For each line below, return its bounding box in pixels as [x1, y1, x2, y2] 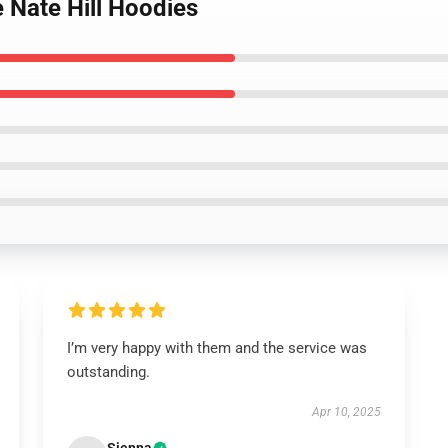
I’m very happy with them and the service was [66, 339, 367, 357]
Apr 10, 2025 [312, 405, 382, 419]
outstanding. [66, 363, 150, 381]
